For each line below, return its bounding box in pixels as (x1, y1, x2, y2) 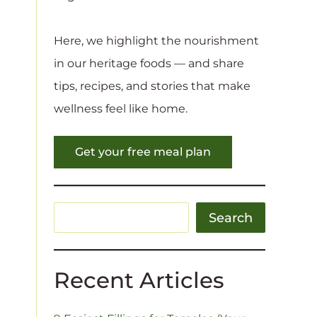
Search (209, 209, 253, 226)
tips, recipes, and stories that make (54, 79, 250, 93)
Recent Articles (54, 267, 224, 294)
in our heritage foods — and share (54, 56, 244, 70)
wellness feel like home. (54, 101, 188, 115)
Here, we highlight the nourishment (54, 33, 259, 47)
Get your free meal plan (75, 145, 211, 158)
